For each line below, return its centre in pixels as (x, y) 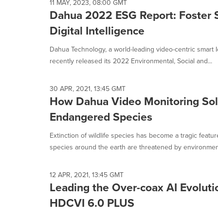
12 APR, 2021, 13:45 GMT (87, 175)
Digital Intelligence (97, 30)
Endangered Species (101, 117)
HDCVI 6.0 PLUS (92, 203)
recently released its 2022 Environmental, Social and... (131, 61)
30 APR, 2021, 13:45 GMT (88, 89)
